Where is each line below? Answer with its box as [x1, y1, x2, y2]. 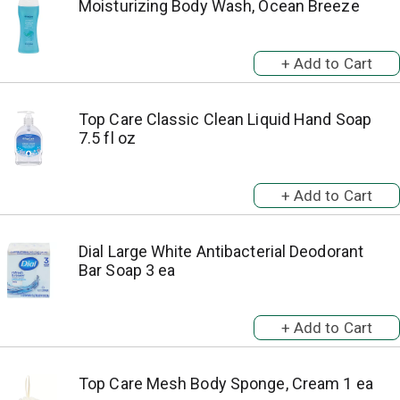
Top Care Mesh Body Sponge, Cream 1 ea [79, 374, 373, 393]
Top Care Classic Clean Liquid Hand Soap [79, 110, 371, 129]
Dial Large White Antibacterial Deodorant [79, 242, 364, 261]
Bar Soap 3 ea [79, 261, 176, 279]
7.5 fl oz [79, 129, 136, 147]
